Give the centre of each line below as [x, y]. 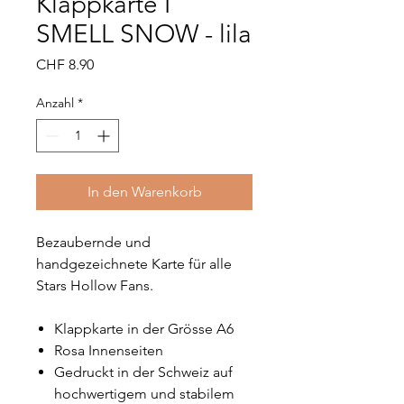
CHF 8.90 [65, 64]
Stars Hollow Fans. [95, 285]
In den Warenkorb [144, 192]
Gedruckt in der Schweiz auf [143, 372]
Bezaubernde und [93, 242]
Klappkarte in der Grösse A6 [144, 329]
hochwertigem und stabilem [144, 394]
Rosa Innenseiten [109, 350]
